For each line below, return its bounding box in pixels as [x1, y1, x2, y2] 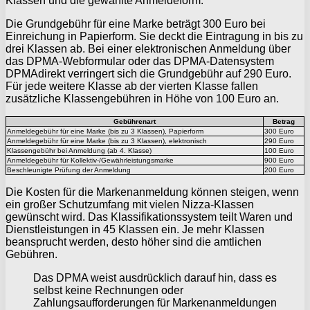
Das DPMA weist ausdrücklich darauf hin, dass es [33, 272, 277, 284]
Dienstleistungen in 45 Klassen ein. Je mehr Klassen [6, 224, 264, 236]
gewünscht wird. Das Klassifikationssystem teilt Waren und [6, 211, 293, 224]
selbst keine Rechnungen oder [33, 284, 183, 297]
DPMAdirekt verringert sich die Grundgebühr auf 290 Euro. [6, 68, 291, 80]
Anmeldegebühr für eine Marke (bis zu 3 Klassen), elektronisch [7, 137, 207, 145]
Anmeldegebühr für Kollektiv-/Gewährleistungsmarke [7, 156, 174, 165]
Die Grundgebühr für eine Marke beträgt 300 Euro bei [6, 18, 266, 30]
